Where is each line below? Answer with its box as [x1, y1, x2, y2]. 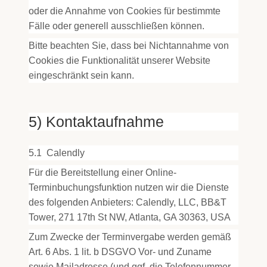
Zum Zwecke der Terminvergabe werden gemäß [29, 232, 231, 242]
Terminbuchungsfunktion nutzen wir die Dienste [29, 182, 229, 193]
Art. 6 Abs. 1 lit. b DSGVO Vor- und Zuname [29, 247, 212, 257]
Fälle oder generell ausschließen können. [29, 21, 204, 31]
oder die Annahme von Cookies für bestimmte [29, 6, 221, 16]
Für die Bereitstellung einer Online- [29, 167, 176, 178]
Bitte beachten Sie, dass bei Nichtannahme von [29, 41, 229, 51]
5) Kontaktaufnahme [29, 113, 164, 130]
